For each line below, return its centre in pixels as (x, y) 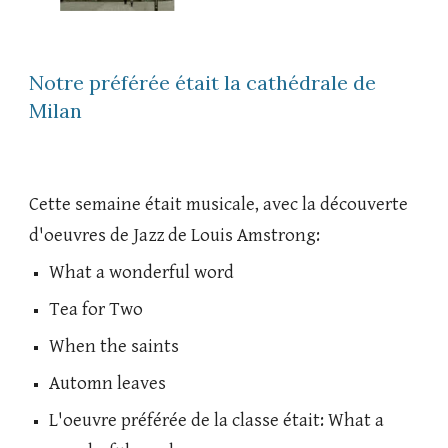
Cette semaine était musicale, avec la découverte (219, 204)
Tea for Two (96, 309)
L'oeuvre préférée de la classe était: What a (217, 420)
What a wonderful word (142, 272)
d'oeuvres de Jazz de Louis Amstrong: (177, 235)
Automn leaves (108, 383)
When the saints (114, 346)
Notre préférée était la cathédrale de (203, 82)
